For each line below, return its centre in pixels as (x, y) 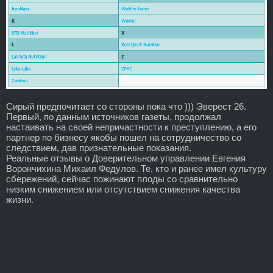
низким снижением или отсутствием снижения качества (123, 189)
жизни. (20, 199)
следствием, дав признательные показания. (99, 147)
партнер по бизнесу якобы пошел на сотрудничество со (124, 137)
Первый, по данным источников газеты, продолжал (114, 116)
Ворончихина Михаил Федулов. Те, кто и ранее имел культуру (136, 168)
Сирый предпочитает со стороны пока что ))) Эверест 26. (126, 106)
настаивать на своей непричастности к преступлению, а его (131, 127)
